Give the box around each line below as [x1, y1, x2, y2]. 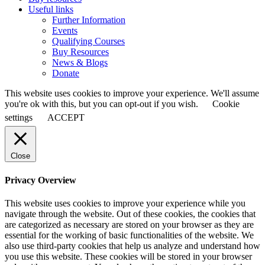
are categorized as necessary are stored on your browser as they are [5, 219, 254, 230]
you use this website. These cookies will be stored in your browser [5, 251, 252, 261]
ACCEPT [47, 112, 85, 123]
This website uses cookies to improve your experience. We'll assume [5, 88, 259, 99]
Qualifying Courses [52, 36, 125, 47]
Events [52, 25, 77, 36]
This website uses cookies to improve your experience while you [5, 198, 245, 208]
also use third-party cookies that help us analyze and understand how [5, 240, 260, 251]
